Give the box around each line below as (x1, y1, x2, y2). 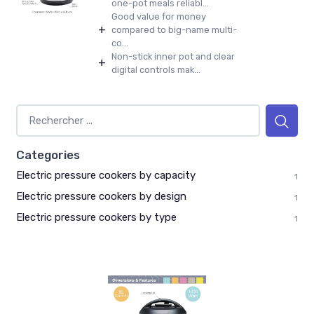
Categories (16, 148, 80, 163)
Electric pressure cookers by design (16, 190, 186, 203)
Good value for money (111, 11, 206, 22)
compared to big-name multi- (111, 25, 237, 36)
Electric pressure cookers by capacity (16, 169, 196, 182)
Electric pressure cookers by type (16, 211, 177, 224)
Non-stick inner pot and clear (111, 51, 235, 62)
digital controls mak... (111, 64, 200, 76)
